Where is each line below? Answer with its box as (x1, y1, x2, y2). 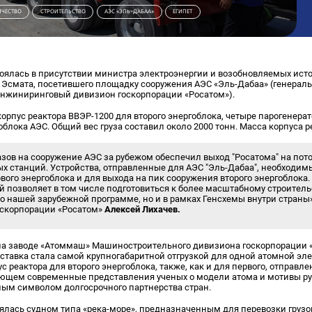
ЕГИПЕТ (173, 8, 193, 15)
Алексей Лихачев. (104, 203, 181, 214)
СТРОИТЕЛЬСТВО (40, 8, 86, 15)
